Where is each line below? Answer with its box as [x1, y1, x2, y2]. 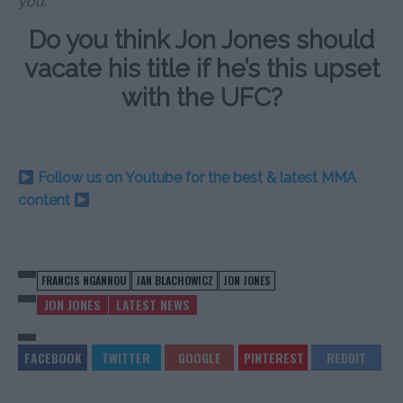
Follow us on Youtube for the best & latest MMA [34, 169, 357, 187]
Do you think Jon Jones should [29, 25, 374, 56]
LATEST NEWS [116, 295, 190, 315]
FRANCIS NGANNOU [41, 273, 126, 289]
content [18, 192, 74, 210]
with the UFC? [121, 83, 282, 113]
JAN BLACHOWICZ [136, 273, 213, 289]
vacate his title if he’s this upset [23, 54, 380, 85]
